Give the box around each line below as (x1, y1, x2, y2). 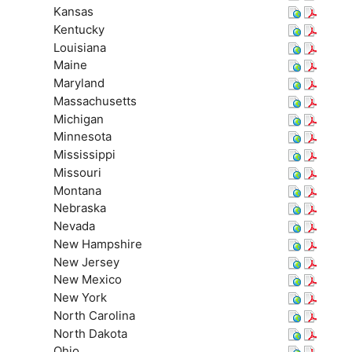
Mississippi (53, 147, 115, 163)
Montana (53, 182, 101, 198)
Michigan (53, 111, 104, 126)
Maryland (53, 75, 104, 91)
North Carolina (53, 307, 135, 323)
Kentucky (53, 21, 104, 37)
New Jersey (53, 254, 119, 269)
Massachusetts (53, 93, 137, 108)
